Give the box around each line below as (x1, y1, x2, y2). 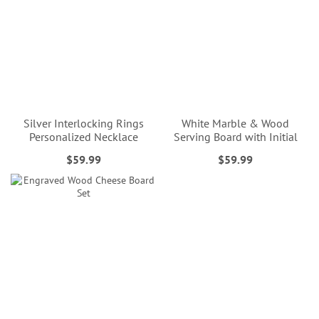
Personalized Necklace (28, 129, 138, 144)
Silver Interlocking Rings (23, 115, 144, 130)
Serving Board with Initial (173, 129, 298, 144)
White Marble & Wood (182, 115, 290, 130)
